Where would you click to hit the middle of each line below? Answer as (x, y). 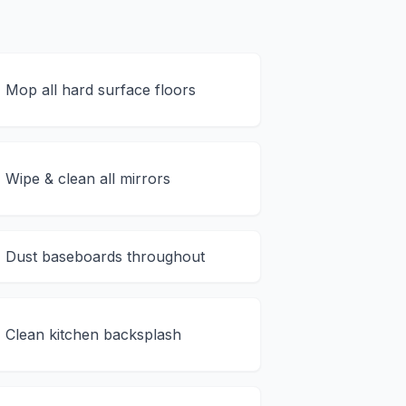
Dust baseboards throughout (106, 257)
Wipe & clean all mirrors (88, 179)
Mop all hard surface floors (101, 90)
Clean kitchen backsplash (94, 335)
